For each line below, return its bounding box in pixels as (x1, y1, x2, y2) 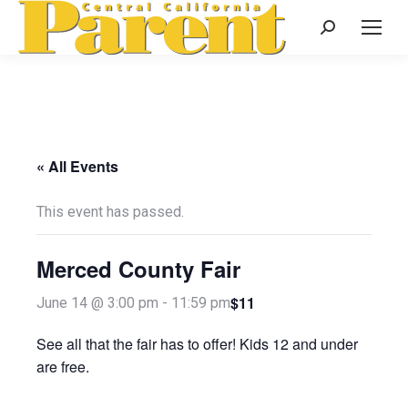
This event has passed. (36, 203, 184, 220)
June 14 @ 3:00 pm (36, 294, 158, 311)
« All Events (36, 156, 118, 177)
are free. (36, 356, 89, 377)
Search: (320, 22, 366, 39)
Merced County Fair (36, 253, 240, 284)
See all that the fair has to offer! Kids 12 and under (36, 333, 358, 354)
